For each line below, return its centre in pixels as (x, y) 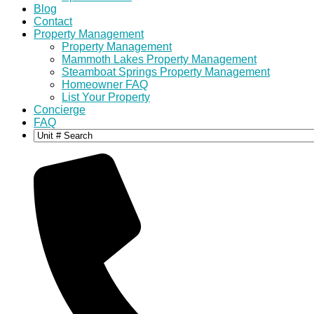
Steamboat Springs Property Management (166, 72)
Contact (53, 21)
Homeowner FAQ (105, 84)
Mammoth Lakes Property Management (159, 59)
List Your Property (106, 97)
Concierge (60, 110)
